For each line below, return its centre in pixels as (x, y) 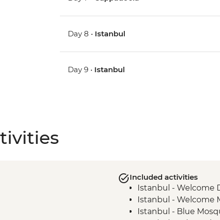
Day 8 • (82, 34)
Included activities (164, 177)
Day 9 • (81, 70)
